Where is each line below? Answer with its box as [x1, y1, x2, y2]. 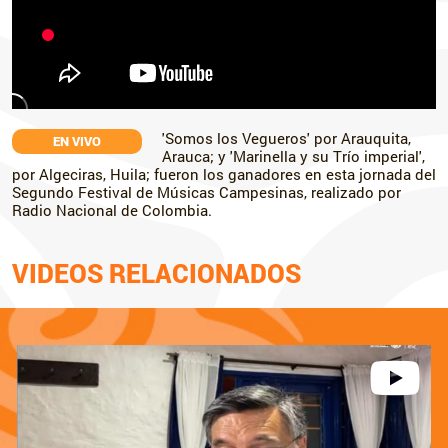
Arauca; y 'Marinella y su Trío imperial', [162, 145, 425, 166]
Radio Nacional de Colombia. [12, 199, 212, 220]
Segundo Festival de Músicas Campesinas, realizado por [12, 181, 401, 202]
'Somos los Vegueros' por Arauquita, [162, 127, 411, 148]
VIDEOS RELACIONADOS [12, 255, 301, 290]
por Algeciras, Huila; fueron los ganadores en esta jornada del [12, 163, 436, 184]
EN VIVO [53, 131, 101, 150]
